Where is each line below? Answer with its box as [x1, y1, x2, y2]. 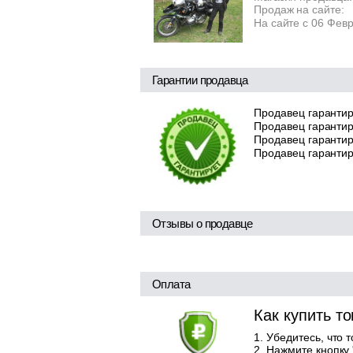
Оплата [152, 277, 191, 291]
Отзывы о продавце [152, 216, 253, 230]
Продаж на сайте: [253, 3, 345, 17]
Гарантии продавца [152, 72, 248, 87]
